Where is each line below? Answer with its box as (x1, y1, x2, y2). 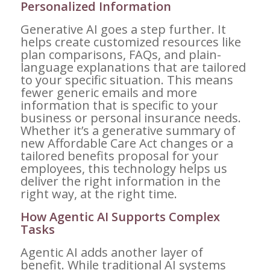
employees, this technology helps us (20, 160, 227, 177)
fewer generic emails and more (20, 84, 197, 101)
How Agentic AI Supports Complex (20, 208, 220, 225)
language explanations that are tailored (20, 58, 246, 75)
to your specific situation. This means (20, 71, 233, 88)
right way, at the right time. (20, 185, 177, 202)
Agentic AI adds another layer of (20, 243, 203, 260)
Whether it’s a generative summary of (20, 122, 236, 139)
